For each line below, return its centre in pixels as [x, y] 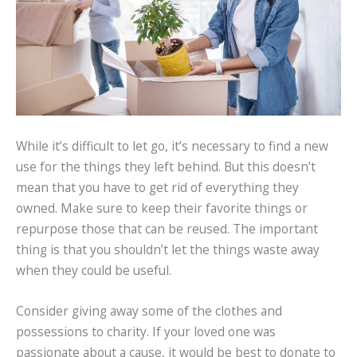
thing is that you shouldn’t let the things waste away [168, 250]
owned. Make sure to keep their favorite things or [162, 208]
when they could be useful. [94, 271]
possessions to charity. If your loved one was [146, 331]
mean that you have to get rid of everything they [157, 188]
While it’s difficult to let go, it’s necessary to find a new [172, 146]
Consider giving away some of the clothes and [149, 310]
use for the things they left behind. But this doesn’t [166, 167]
